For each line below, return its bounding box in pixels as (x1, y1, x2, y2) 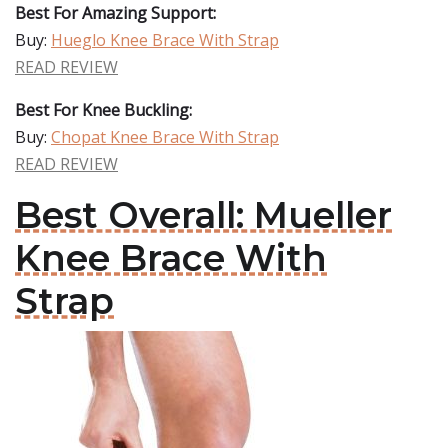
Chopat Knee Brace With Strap (51, 126, 279, 148)
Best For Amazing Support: (15, 2, 216, 24)
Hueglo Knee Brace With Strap (51, 29, 279, 51)
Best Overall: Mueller (15, 193, 392, 237)
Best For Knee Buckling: (15, 99, 192, 121)
